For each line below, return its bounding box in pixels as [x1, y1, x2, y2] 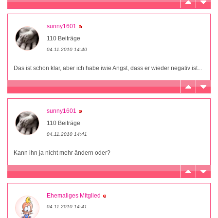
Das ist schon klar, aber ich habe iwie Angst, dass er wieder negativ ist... [14, 64, 202, 72]
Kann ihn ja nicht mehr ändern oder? [14, 149, 110, 156]
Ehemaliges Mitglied [47, 192, 101, 199]
